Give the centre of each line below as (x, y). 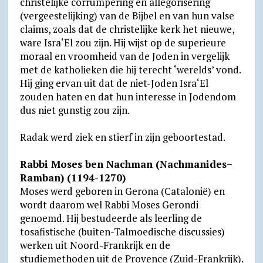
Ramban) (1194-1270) (73, 178)
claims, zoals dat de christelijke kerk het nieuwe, (127, 29)
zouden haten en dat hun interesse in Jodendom (128, 97)
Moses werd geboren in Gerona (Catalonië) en (122, 191)
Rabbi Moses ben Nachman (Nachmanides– (126, 164)
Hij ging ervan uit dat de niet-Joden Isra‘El (114, 83)
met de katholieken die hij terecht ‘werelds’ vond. (130, 70)
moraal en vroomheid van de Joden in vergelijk (124, 56)
